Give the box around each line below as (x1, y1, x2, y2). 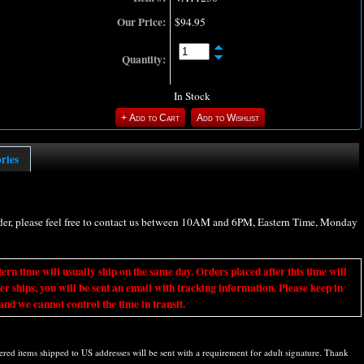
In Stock (174, 89, 210, 104)
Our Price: (117, 14, 166, 31)
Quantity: (122, 51, 166, 68)
